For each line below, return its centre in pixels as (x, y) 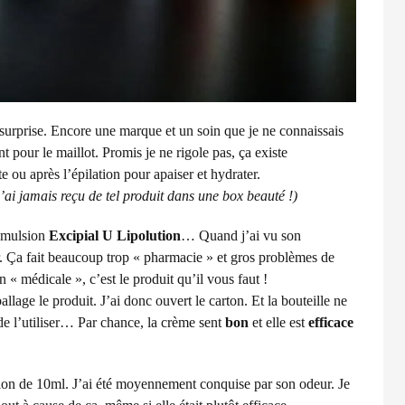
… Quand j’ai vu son (241, 235)
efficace (331, 322)
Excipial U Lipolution (115, 235)
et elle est (278, 322)
